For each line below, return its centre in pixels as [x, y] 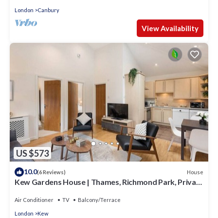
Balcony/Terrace [99, 200]
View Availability [170, 28]
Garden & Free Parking [54, 191]
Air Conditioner [34, 200]
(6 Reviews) [51, 172]
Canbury [48, 10]
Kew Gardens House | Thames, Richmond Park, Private [109, 182]
